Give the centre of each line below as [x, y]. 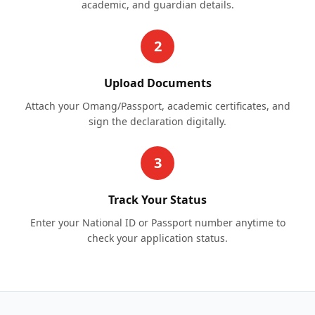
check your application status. [157, 238]
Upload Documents [157, 83]
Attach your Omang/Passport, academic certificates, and [157, 106]
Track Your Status [157, 200]
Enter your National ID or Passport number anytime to [157, 223]
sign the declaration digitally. [157, 121]
